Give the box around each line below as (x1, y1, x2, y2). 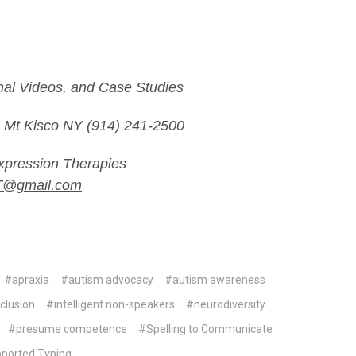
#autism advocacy (60, 273, 153, 286)
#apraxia (3, 273, 49, 286)
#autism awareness (164, 273, 265, 286)
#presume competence (8, 322, 128, 335)
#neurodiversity (185, 297, 265, 311)
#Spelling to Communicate (138, 322, 273, 335)
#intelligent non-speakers (45, 297, 175, 311)
